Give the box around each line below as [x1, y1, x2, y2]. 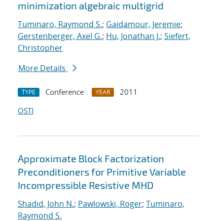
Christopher [18, 42, 63, 54]
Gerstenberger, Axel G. [18, 31, 102, 42]
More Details [18, 63, 68, 74]
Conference [45, 87, 84, 97]
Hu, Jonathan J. [106, 31, 160, 42]
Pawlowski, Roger [78, 198, 142, 210]
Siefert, [164, 31, 190, 42]
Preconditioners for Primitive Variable [18, 166, 186, 178]
